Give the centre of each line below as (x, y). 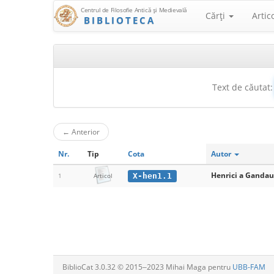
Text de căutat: (243, 87)
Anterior (85, 131)
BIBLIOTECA (120, 20)
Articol (103, 176)
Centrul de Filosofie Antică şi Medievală (134, 10)
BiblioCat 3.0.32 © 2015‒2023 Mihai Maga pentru (147, 267)
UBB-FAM (249, 267)
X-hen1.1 (152, 176)
